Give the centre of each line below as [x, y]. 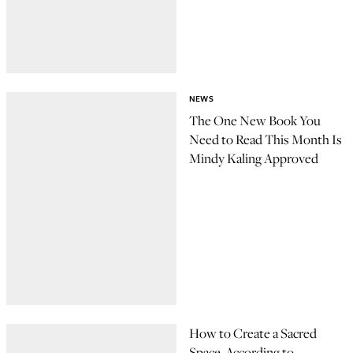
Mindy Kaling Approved [254, 159]
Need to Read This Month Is [266, 140]
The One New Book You [255, 121]
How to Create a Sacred [253, 333]
